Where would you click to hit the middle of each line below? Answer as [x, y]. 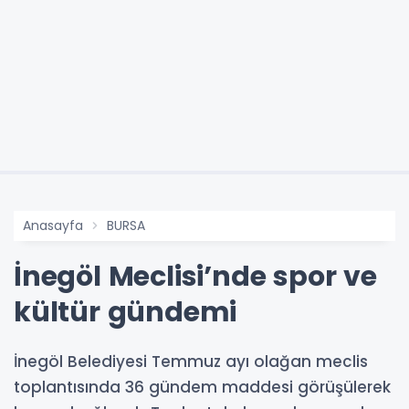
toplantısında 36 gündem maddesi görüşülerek [202, 388]
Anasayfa [53, 226]
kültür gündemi [126, 313]
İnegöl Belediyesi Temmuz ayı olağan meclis [191, 362]
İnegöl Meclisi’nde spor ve [195, 277]
